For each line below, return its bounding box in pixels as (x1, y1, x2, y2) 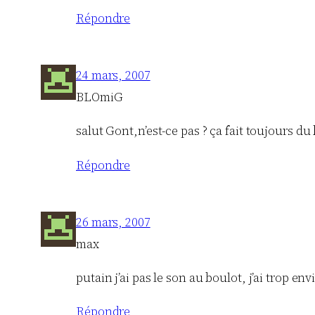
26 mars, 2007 (76, 213, 150, 231)
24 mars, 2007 (76, 66, 150, 84)
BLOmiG (76, 88, 123, 105)
